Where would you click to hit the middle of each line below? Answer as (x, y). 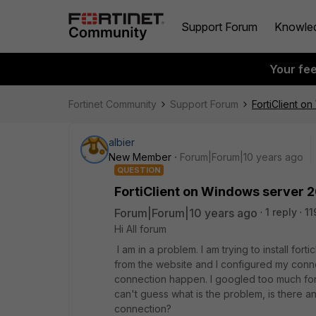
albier (122, 142)
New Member (140, 157)
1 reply (281, 212)
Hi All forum (140, 229)
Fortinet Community (113, 104)
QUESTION (139, 170)
